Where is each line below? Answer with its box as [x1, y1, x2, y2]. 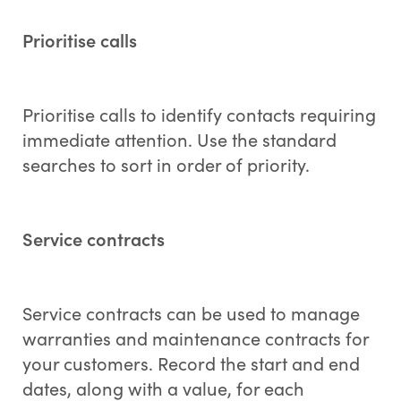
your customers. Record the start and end [21, 351, 360, 376]
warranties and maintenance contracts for [21, 326, 369, 351]
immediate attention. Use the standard [21, 127, 337, 152]
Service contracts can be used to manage [21, 301, 360, 326]
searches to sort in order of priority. [21, 152, 310, 177]
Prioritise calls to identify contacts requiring [21, 102, 376, 127]
